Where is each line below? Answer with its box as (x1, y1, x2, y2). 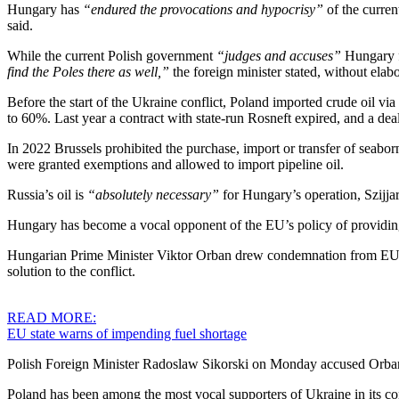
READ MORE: (7, 309, 96, 325)
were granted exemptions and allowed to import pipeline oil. (7, 156, 344, 172)
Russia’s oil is (7, 186, 87, 202)
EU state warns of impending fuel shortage (7, 325, 247, 341)
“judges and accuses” (216, 47, 341, 63)
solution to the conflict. (7, 263, 135, 279)
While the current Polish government (7, 47, 216, 63)
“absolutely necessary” (87, 186, 219, 202)
